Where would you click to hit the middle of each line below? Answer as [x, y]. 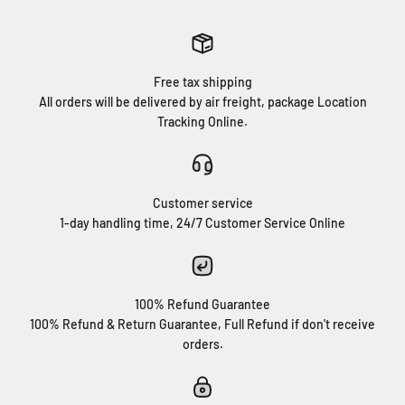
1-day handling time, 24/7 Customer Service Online [202, 223]
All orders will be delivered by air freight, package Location [202, 102]
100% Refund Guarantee [202, 304]
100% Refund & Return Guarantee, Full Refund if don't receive [202, 324]
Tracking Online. [202, 122]
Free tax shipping [202, 82]
